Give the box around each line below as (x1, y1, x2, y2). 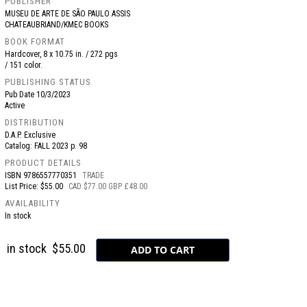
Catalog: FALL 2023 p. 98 (5, 141, 94, 151)
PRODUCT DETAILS (5, 158, 82, 168)
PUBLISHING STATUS (5, 77, 92, 87)
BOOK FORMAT (5, 36, 66, 47)
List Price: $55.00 (5, 182, 66, 191)
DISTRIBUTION (5, 117, 65, 127)
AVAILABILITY (5, 198, 61, 208)
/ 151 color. (5, 60, 43, 70)
